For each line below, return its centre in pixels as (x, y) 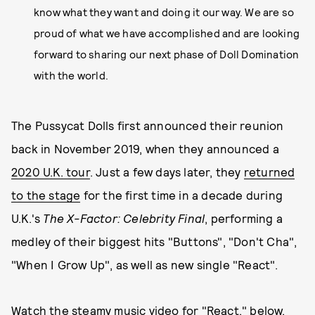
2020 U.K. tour (51, 172)
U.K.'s (27, 218)
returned (269, 172)
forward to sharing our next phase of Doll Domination (167, 54)
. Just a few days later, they (167, 172)
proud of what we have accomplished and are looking (167, 33)
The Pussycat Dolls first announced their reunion (148, 125)
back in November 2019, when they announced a (145, 148)
